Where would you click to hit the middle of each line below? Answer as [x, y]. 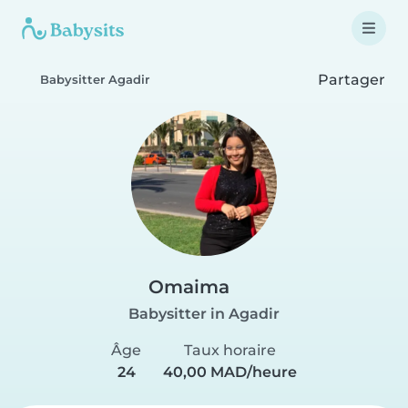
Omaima [189, 287]
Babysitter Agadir [95, 80]
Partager [350, 79]
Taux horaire [230, 350]
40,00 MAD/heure [230, 372]
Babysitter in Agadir [204, 314]
